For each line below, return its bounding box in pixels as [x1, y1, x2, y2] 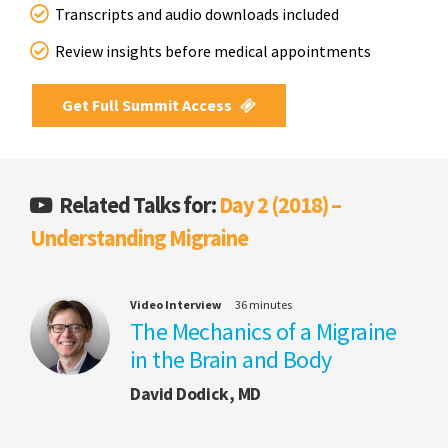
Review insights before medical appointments [55, 40, 371, 61]
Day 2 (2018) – [219, 190, 341, 219]
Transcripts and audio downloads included [55, 3, 339, 24]
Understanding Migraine [30, 223, 248, 252]
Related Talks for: [56, 190, 219, 219]
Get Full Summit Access [62, 94, 235, 115]
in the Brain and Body [130, 343, 332, 375]
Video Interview [130, 296, 222, 312]
